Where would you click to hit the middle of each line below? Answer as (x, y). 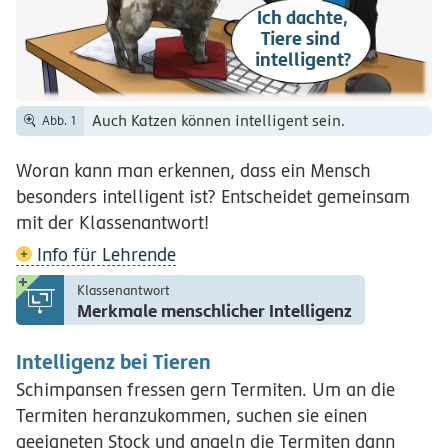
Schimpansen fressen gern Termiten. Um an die (205, 389)
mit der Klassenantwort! (112, 222)
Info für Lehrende (104, 255)
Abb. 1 (58, 120)
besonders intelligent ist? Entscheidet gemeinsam (213, 196)
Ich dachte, (303, 18)
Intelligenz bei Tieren (113, 361)
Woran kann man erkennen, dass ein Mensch (193, 170)
